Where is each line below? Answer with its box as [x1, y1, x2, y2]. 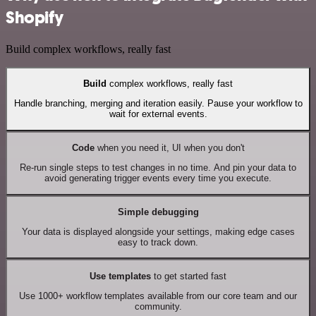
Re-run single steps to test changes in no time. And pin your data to [20, 162, 296, 174]
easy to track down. [118, 237, 198, 248]
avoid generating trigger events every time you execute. [44, 173, 272, 184]
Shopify [6, 6, 63, 29]
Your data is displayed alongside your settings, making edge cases [21, 226, 295, 238]
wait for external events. [109, 109, 207, 120]
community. [134, 301, 182, 312]
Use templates [90, 270, 151, 281]
